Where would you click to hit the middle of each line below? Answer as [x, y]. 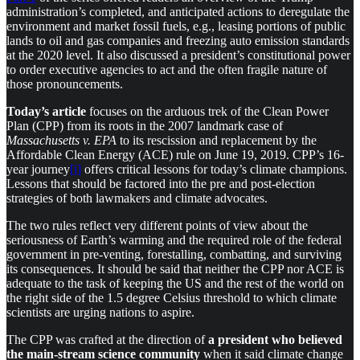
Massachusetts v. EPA [61, 140]
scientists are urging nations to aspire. [100, 312]
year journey [38, 169]
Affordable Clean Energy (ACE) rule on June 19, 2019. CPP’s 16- [175, 154]
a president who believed [274, 339]
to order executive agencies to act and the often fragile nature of [167, 69]
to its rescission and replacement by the [217, 140]
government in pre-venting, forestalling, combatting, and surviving [174, 254]
